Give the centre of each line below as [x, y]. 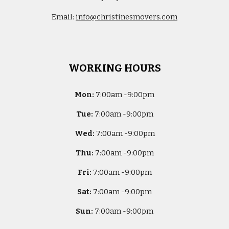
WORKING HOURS [114, 68]
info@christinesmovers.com [127, 17]
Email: [64, 17]
